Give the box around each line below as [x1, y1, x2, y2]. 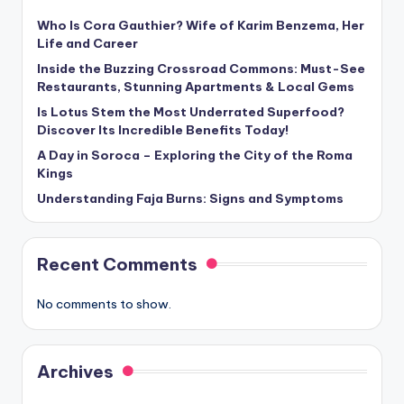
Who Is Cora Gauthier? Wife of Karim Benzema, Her [37, 17, 364, 34]
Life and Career [37, 35, 138, 52]
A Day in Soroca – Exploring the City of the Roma [37, 147, 353, 164]
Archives [37, 361, 114, 383]
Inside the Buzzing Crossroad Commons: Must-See [37, 60, 365, 78]
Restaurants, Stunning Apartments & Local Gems [37, 78, 354, 96]
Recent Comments [37, 253, 197, 276]
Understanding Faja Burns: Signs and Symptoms [37, 190, 344, 207]
